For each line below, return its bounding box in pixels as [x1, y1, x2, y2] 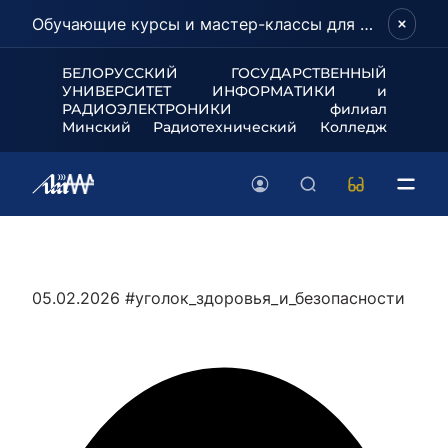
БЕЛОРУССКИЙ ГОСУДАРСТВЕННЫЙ [61, 64, 387, 82]
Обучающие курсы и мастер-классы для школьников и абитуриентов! [360, 14, 373, 34]
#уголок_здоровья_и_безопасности [125, 288, 405, 308]
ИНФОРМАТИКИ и [211, 82, 387, 100]
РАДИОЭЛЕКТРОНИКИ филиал [61, 100, 387, 118]
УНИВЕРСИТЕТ [61, 82, 212, 100]
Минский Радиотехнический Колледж [61, 118, 387, 136]
